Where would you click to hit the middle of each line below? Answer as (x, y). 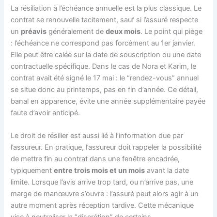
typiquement (32, 170)
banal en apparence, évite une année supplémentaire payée (108, 101)
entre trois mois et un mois (100, 170)
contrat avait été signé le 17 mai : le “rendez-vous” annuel (105, 78)
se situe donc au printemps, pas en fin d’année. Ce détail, (105, 89)
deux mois (123, 31)
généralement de (76, 31)
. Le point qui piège (172, 31)
